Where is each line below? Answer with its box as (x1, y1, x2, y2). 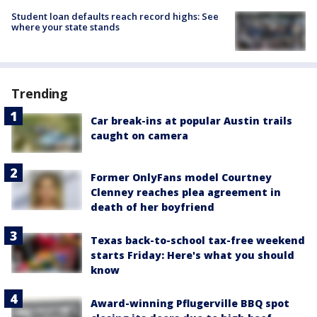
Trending (11, 85, 69, 103)
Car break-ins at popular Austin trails (91, 114, 292, 128)
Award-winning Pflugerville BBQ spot (91, 296, 289, 311)
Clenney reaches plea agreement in (91, 185, 281, 200)
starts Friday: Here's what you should (91, 248, 294, 263)
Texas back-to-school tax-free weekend (91, 234, 305, 248)
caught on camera (91, 129, 188, 143)
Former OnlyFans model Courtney (91, 171, 272, 185)
